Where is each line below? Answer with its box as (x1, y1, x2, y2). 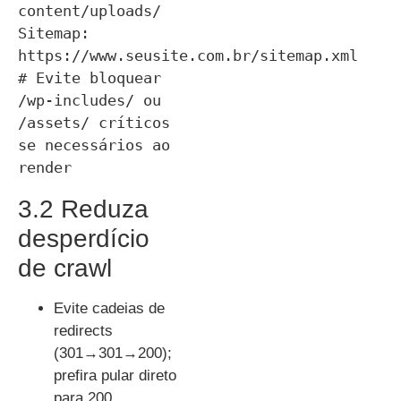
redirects (54, 321, 113, 339)
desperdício (18, 224, 149, 252)
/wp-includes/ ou (18, 90, 161, 109)
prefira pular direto (54, 366, 176, 384)
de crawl (18, 253, 112, 282)
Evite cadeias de (54, 299, 165, 317)
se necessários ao (18, 135, 170, 154)
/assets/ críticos (18, 113, 170, 132)
